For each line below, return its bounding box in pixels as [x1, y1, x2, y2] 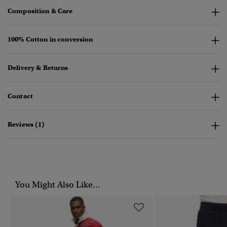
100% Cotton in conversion [8, 35, 93, 44]
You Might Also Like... [15, 179, 100, 191]
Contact [8, 92, 33, 101]
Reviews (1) [8, 120, 45, 129]
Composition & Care [8, 7, 73, 16]
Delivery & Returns [8, 63, 68, 72]
